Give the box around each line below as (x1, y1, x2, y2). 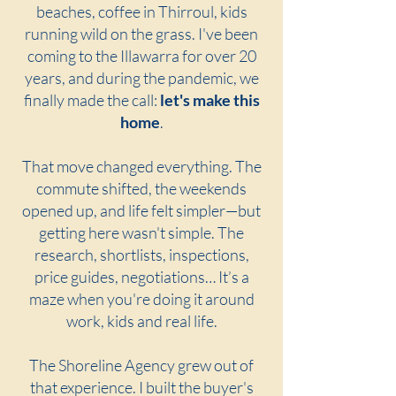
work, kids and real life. (65, 311, 217, 331)
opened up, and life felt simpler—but (22, 201, 261, 220)
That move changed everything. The (21, 156, 262, 176)
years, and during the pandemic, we (24, 68, 259, 88)
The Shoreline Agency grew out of (29, 355, 254, 375)
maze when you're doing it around (28, 289, 255, 308)
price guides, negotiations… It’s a (34, 267, 249, 286)
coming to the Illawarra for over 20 (27, 46, 256, 65)
